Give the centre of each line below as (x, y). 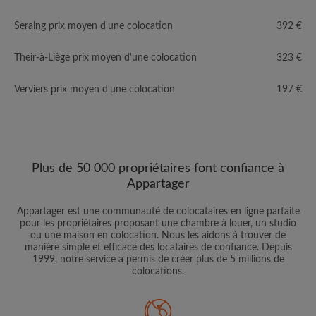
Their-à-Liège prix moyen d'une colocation (105, 58)
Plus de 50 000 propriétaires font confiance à (158, 169)
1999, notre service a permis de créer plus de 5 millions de (158, 260)
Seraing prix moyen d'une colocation (93, 26)
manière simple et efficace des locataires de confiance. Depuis (158, 248)
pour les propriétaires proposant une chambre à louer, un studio (158, 224)
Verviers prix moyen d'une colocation (95, 90)
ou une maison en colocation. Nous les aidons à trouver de (158, 236)
